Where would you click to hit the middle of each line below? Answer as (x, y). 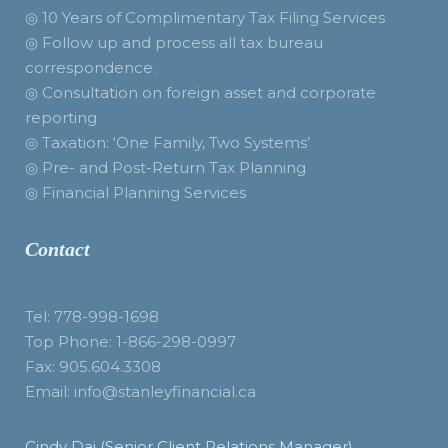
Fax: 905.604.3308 (93, 366)
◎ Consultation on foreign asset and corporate (200, 92)
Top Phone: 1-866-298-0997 (130, 341)
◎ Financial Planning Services (135, 192)
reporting (61, 117)
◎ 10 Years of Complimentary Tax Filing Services (205, 17)
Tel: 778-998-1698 (92, 316)
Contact (57, 249)
